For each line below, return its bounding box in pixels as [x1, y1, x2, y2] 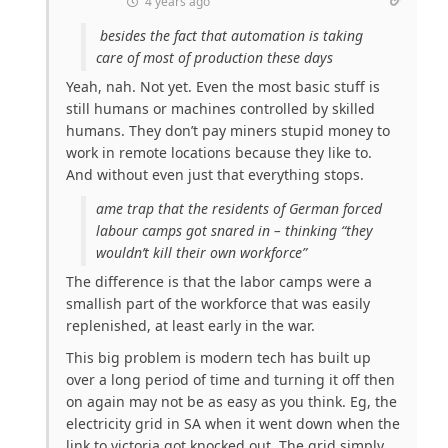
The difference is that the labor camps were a [66, 271, 372, 291]
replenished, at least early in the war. [66, 315, 315, 335]
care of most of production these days [96, 47, 333, 67]
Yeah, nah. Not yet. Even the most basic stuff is [66, 76, 380, 96]
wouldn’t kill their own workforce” [96, 242, 307, 262]
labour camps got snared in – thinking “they [96, 220, 373, 240]
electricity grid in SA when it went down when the [66, 413, 400, 433]
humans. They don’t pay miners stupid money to [66, 120, 390, 140]
